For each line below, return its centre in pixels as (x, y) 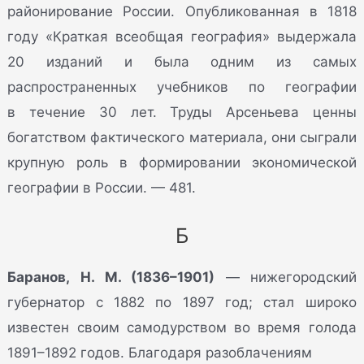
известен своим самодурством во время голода (182, 327)
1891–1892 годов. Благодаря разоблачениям (160, 352)
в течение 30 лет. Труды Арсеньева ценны (182, 112)
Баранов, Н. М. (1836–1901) (111, 277)
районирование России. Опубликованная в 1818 (182, 11)
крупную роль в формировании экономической (182, 162)
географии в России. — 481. (102, 187)
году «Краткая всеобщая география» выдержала (182, 36)
